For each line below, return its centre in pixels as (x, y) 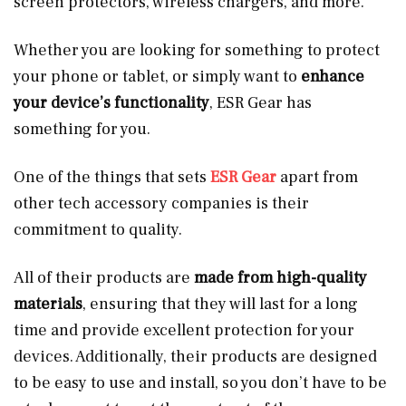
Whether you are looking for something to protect (197, 50)
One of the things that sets (112, 177)
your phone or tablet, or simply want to (157, 76)
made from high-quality (280, 277)
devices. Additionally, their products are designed (195, 356)
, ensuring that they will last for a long (220, 304)
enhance (333, 76)
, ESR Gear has (261, 102)
